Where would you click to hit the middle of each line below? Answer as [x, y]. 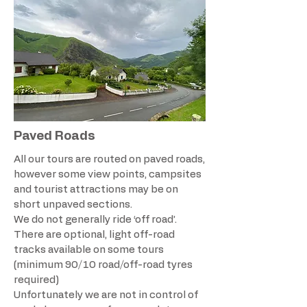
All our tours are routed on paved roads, [109, 160]
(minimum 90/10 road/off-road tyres [103, 265]
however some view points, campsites [108, 175]
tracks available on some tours [89, 250]
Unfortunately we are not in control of [106, 295]
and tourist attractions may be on [96, 190]
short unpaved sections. [73, 205]
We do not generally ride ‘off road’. [95, 220]
